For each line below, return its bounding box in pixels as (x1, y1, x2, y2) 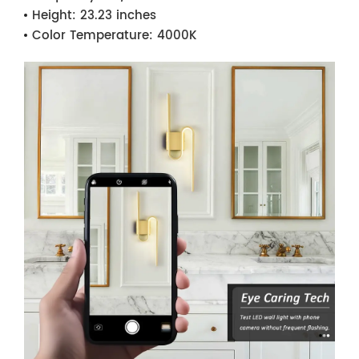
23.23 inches (76, 5, 156, 26)
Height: (32, 5, 76, 26)
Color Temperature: (32, 25, 153, 46)
